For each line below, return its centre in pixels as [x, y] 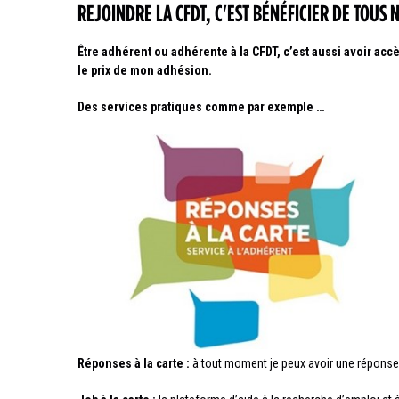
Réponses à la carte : [135, 364]
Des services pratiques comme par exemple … [201, 107]
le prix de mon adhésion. [145, 70]
